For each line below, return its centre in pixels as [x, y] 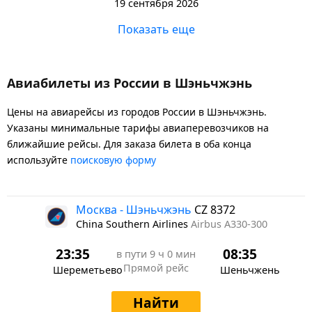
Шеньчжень [250, 270]
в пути [133, 253]
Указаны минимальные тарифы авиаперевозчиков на [138, 127]
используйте [39, 159]
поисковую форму [113, 159]
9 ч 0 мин [173, 253]
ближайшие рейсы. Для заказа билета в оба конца [129, 143]
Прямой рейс [156, 267]
